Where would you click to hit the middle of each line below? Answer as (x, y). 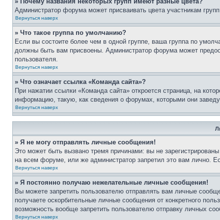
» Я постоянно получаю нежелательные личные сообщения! (111, 182)
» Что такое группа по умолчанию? (70, 33)
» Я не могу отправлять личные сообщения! (85, 142)
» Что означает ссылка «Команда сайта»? (80, 82)
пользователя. (36, 59)
